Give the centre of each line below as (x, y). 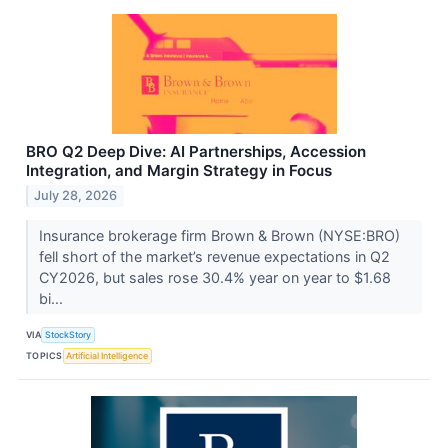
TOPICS (44, 355)
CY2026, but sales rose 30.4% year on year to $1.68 (214, 278)
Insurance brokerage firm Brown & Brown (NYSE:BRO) (219, 236)
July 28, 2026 (76, 196)
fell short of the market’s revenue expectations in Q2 (214, 257)
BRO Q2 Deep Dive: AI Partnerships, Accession (196, 151)
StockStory (68, 334)
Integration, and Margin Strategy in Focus (179, 170)
